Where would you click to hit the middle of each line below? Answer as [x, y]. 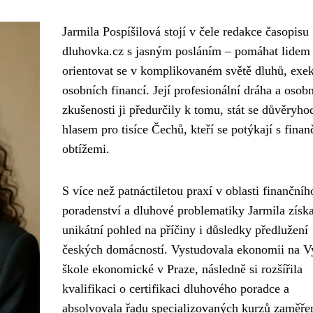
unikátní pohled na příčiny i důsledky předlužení [185, 230]
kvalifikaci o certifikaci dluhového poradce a [175, 289]
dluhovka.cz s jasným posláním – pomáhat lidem [186, 51]
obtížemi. [86, 149]
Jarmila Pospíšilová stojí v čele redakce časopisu [185, 31]
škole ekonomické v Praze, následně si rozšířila [182, 269]
